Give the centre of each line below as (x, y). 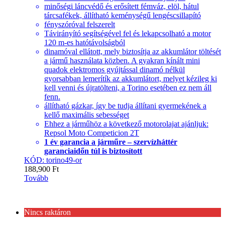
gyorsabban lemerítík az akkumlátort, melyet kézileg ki (131, 79)
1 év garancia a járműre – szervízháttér (111, 142)
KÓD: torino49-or (53, 160)
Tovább (36, 178)
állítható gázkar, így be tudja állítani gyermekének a (125, 106)
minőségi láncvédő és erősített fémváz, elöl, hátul (122, 7)
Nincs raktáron (47, 212)
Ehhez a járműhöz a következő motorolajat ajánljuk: (126, 124)
